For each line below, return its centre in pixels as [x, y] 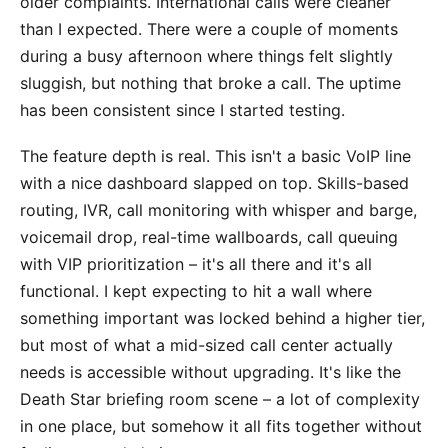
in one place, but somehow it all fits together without [221, 426]
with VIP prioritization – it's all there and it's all [196, 264]
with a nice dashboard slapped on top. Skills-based [214, 183]
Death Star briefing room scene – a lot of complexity [220, 399]
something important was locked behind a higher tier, [222, 318]
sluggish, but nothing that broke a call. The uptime [210, 83]
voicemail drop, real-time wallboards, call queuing [209, 237]
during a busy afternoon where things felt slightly [206, 56]
